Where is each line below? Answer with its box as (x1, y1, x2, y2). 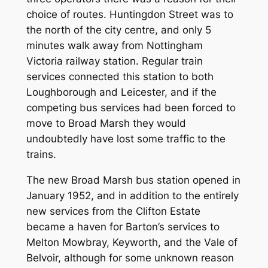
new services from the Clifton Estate (26, 205, 200, 218)
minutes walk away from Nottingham (26, 39, 203, 52)
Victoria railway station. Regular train (26, 55, 203, 68)
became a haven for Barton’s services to (26, 221, 220, 233)
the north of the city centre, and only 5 (26, 24, 211, 36)
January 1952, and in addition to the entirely (26, 190, 239, 202)
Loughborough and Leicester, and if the (26, 86, 217, 99)
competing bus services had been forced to (26, 102, 236, 114)
